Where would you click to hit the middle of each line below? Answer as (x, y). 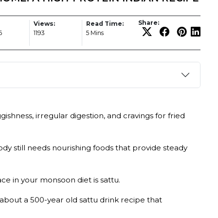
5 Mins (95, 33)
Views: (44, 24)
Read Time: (105, 24)
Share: (149, 23)
